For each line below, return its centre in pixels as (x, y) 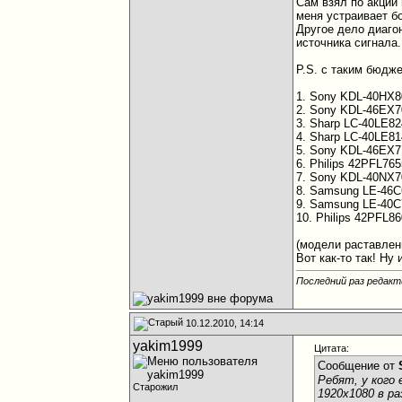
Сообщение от (358, 366)
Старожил (156, 387)
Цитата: (332, 348)
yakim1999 (168, 346)
